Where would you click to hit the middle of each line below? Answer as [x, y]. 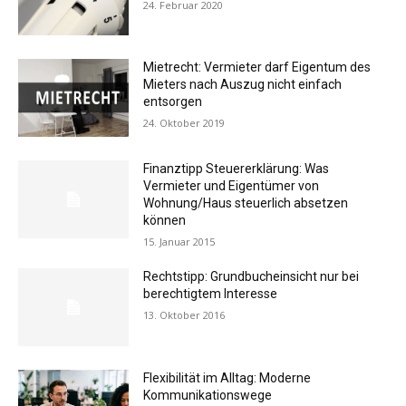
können [165, 220]
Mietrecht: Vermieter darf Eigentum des [257, 68]
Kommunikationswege [208, 395]
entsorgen [173, 102]
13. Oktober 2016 [184, 314]
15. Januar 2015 [179, 241]
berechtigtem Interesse [211, 293]
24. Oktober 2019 [184, 123]
